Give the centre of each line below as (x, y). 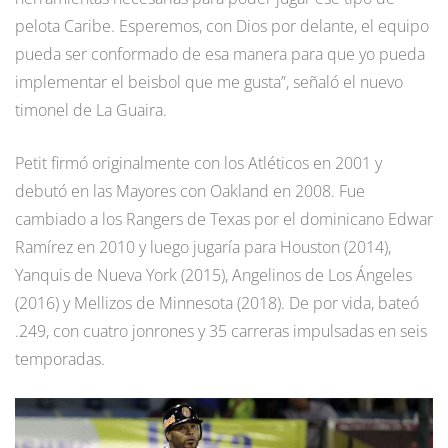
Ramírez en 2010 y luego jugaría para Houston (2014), (203, 247)
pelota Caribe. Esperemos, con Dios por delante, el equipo (222, 26)
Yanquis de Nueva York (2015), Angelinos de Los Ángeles (213, 275)
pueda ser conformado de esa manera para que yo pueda (220, 54)
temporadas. (60, 359)
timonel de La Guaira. (91, 110)
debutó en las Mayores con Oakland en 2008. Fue (190, 191)
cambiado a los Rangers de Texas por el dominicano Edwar (224, 219)
